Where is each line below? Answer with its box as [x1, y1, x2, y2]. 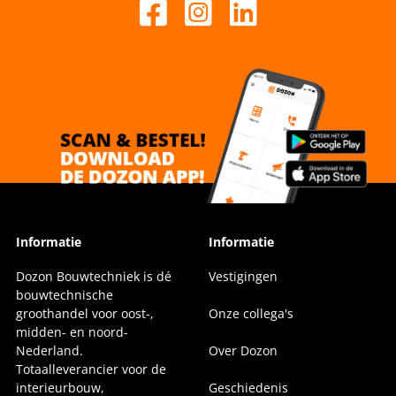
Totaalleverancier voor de [15, 360, 166, 377]
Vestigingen [209, 267, 278, 285]
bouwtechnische [15, 286, 113, 303]
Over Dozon [209, 341, 278, 359]
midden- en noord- [15, 323, 128, 340]
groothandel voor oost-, [15, 304, 154, 322]
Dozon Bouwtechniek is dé [15, 267, 171, 285]
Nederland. [15, 341, 83, 359]
